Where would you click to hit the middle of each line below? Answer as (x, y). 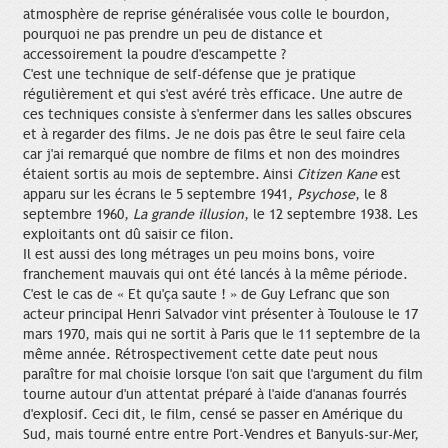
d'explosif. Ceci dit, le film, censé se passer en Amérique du (213, 414)
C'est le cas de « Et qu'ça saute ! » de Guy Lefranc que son (206, 294)
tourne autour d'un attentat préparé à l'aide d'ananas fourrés (215, 394)
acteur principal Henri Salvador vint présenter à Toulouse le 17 (220, 314)
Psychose (326, 194)
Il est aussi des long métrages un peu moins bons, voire (199, 254)
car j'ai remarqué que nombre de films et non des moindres (211, 154)
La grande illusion (188, 214)
